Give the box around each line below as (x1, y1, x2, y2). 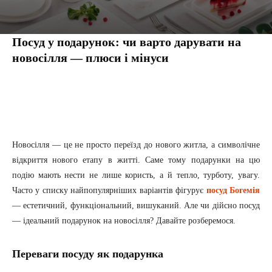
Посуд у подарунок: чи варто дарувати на (12, 35, 241, 49)
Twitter (115, 86, 137, 95)
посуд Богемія (206, 186, 260, 195)
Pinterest (180, 86, 208, 95)
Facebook (41, 86, 72, 95)
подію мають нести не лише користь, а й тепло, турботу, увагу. (12, 171, 260, 180)
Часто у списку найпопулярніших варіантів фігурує (12, 186, 206, 195)
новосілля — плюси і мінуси (12, 51, 169, 65)
